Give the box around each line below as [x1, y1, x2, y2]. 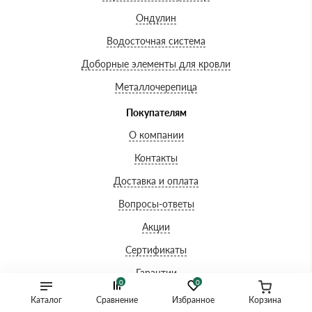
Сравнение [96, 295, 138, 305]
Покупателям [125, 107, 187, 119]
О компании [128, 129, 184, 141]
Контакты [134, 152, 178, 164]
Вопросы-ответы [118, 198, 194, 210]
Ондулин [136, 12, 176, 24]
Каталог [31, 295, 62, 305]
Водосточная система [107, 35, 205, 47]
